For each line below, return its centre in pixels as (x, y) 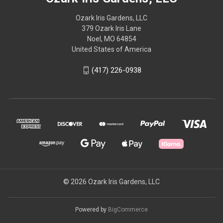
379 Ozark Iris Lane (111, 28)
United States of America (111, 49)
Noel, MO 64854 (111, 39)
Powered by (92, 210)
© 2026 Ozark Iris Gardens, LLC (111, 182)
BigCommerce (128, 210)
